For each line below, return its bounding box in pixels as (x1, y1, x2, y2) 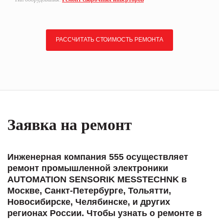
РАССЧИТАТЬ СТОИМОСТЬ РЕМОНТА (56, 36, 163, 44)
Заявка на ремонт (7, 115, 132, 133)
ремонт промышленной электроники (7, 163, 168, 173)
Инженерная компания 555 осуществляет (7, 152, 188, 162)
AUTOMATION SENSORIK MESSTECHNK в (7, 174, 187, 184)
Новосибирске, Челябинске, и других (7, 197, 170, 207)
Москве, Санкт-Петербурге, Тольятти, (7, 185, 171, 196)
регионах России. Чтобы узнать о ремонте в (7, 208, 202, 218)
